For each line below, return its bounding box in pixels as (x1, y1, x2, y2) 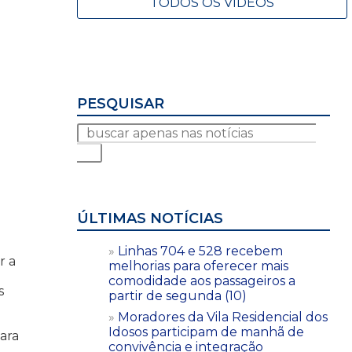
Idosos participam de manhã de (108, 324, 304, 339)
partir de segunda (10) (108, 288, 247, 303)
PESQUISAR (77, 94, 164, 112)
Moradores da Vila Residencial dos (118, 309, 328, 324)
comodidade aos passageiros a (108, 273, 295, 288)
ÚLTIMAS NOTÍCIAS (77, 209, 223, 227)
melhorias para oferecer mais (108, 258, 288, 273)
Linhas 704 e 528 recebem (118, 243, 283, 258)
